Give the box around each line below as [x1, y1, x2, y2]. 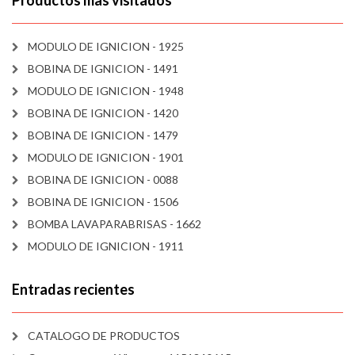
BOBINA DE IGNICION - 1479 [28, 128, 178, 143]
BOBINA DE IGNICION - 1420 [28, 106, 178, 120]
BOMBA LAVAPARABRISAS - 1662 [28, 217, 201, 231]
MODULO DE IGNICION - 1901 [28, 151, 184, 165]
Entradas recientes [12, 281, 135, 299]
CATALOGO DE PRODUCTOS [28, 329, 180, 343]
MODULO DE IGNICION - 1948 [28, 84, 184, 98]
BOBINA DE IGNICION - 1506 [28, 195, 178, 209]
